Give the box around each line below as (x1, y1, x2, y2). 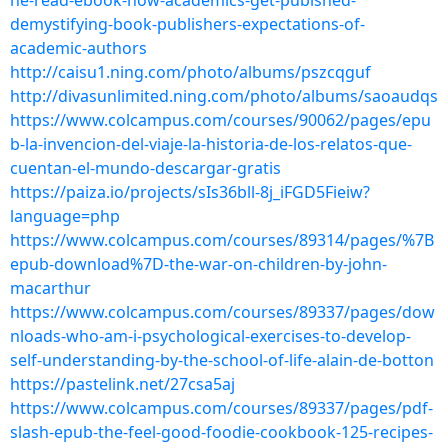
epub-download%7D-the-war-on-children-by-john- (10, 253, 387, 275)
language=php (10, 205, 120, 227)
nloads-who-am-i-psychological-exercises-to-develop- (10, 325, 411, 347)
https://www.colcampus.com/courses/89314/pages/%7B (10, 229, 434, 251)
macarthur (10, 277, 91, 299)
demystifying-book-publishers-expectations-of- (10, 13, 365, 35)
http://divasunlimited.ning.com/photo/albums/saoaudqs (10, 85, 438, 107)
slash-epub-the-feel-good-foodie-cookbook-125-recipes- (10, 421, 433, 443)
